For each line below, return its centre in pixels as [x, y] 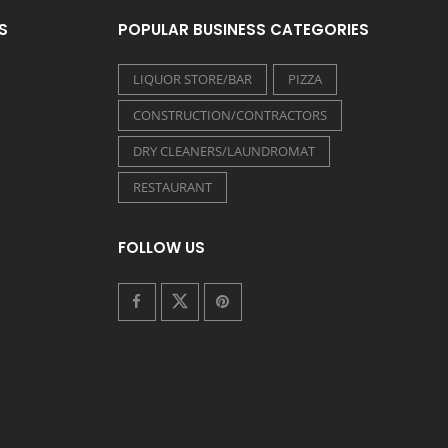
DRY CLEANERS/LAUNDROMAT [223, 150]
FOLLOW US [161, 247]
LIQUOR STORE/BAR [192, 78]
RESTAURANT [172, 186]
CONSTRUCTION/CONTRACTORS [229, 114]
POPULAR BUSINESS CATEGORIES [243, 29]
